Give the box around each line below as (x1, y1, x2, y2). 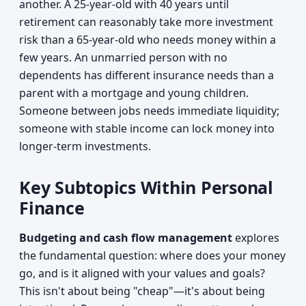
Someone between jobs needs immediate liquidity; (19, 103, 279, 118)
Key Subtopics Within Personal (19, 176, 273, 199)
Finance (19, 196, 85, 219)
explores (232, 230, 279, 245)
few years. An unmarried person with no (19, 50, 227, 65)
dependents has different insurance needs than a (19, 68, 274, 83)
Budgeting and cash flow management (19, 230, 232, 245)
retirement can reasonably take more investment (19, 14, 273, 29)
